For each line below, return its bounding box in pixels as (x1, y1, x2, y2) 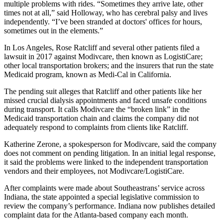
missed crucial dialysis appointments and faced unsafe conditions (4, 96, 207, 105)
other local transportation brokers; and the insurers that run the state (4, 61, 214, 70)
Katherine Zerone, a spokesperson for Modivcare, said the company (4, 139, 217, 148)
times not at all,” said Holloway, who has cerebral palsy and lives (4, 8, 208, 17)
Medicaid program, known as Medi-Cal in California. (4, 70, 171, 79)
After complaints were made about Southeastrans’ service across (4, 183, 205, 192)
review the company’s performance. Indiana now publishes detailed (4, 201, 215, 210)
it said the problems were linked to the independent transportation (4, 157, 208, 166)
